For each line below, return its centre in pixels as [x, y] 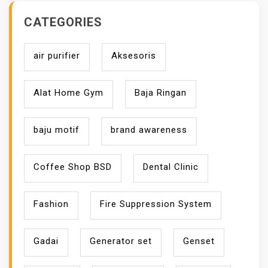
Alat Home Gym [68, 92]
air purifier [57, 55]
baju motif [57, 130]
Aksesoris [134, 55]
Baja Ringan [161, 92]
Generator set [121, 241]
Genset [199, 241]
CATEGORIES [63, 22]
